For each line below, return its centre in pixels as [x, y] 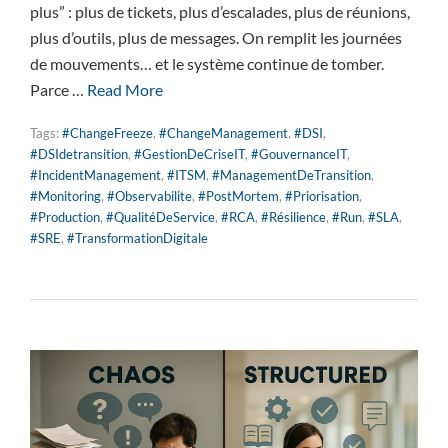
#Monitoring [65, 195]
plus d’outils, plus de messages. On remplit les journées [216, 37]
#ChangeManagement [223, 132]
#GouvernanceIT [299, 153]
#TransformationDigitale [137, 237]
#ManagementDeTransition [291, 174]
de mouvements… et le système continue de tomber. [207, 63]
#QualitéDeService [160, 216]
